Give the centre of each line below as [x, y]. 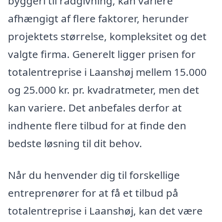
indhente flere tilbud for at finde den [97, 126]
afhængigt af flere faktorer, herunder [98, 19]
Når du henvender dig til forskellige [94, 175]
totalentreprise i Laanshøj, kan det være [105, 210]
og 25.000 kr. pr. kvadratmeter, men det [104, 90]
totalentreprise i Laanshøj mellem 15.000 [107, 72]
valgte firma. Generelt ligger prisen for [102, 54]
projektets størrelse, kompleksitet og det [107, 36]
